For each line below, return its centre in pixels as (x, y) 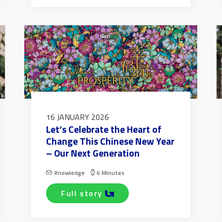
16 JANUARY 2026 (78, 117)
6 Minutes (111, 173)
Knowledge (70, 173)
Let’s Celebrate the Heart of (104, 129)
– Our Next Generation (93, 153)
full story (84, 194)
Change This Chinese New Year (110, 141)
